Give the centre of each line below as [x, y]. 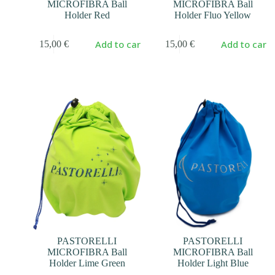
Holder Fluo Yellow [213, 15]
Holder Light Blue [213, 263]
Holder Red [87, 15]
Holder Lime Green [87, 263]
